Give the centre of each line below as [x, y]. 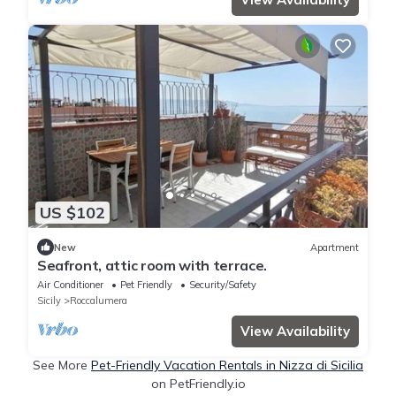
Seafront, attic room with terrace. [152, 266]
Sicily [49, 301]
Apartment [335, 247]
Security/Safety [223, 285]
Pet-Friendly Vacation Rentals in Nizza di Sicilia [227, 366]
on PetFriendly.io [198, 384]
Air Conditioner [70, 285]
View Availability [295, 331]
